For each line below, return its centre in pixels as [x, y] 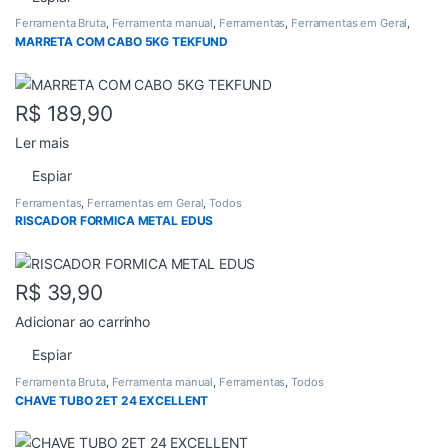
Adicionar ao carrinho [83, 321]
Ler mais [42, 142]
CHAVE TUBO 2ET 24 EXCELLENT [112, 400]
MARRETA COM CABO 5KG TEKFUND [122, 41]
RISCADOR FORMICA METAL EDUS [114, 221]
